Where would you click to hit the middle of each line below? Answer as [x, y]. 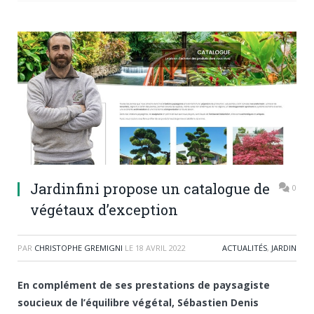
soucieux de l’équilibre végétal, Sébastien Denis [138, 303]
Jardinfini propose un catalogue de [150, 189]
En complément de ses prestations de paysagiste [144, 285]
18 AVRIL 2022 [161, 248]
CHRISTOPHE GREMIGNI [78, 248]
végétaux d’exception [104, 210]
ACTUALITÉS [245, 248]
